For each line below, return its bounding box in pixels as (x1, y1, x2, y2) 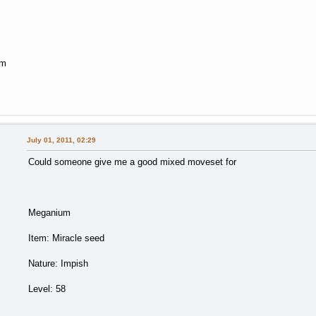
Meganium (28, 207, 71, 219)
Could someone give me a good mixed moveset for (28, 157, 236, 168)
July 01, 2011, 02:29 (26, 136, 96, 145)
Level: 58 (28, 284, 66, 295)
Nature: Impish (28, 258, 88, 269)
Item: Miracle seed (28, 233, 104, 244)
